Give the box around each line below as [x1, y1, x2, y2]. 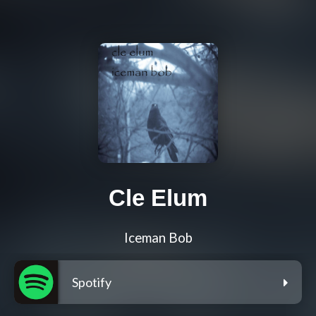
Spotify [72, 274, 111, 291]
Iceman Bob [123, 230, 193, 246]
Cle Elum [109, 185, 207, 212]
